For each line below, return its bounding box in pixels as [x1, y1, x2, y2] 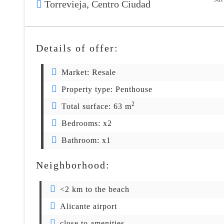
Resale [92, 68, 116, 76]
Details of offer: [36, 42, 118, 53]
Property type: [61, 85, 115, 93]
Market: [61, 68, 92, 76]
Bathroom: [61, 136, 102, 144]
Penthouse [115, 85, 152, 93]
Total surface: [61, 102, 113, 110]
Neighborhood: [36, 159, 110, 170]
